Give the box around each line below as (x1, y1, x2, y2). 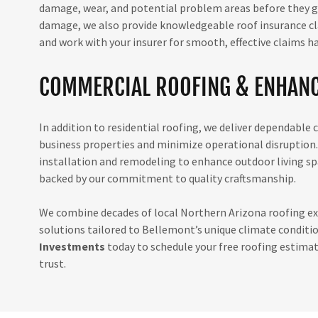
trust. (38, 256, 66, 270)
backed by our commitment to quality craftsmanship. (38, 171, 296, 185)
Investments (38, 239, 105, 253)
